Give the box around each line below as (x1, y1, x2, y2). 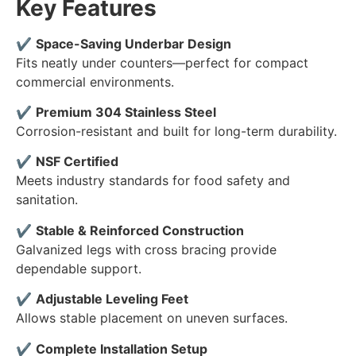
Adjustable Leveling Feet (36, 291, 188, 308)
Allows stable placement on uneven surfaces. (16, 310, 288, 327)
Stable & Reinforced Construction (36, 222, 244, 238)
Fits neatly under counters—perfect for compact (16, 54, 308, 71)
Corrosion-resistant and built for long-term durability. (16, 123, 337, 140)
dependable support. (16, 260, 141, 277)
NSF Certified (36, 153, 118, 170)
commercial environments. (16, 73, 174, 90)
